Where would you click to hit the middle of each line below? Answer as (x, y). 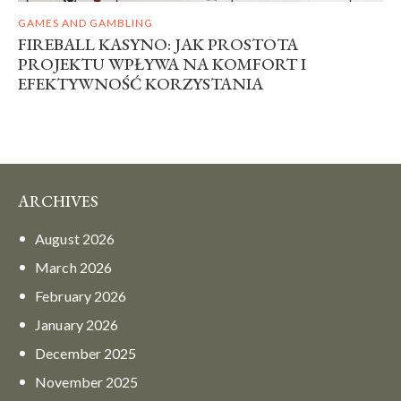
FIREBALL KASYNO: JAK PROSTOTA (158, 44)
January (60, 324)
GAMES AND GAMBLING (85, 22)
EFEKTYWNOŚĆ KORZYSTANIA (141, 83)
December (70, 353)
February (65, 295)
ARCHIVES (58, 200)
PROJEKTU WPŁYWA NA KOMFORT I (162, 64)
